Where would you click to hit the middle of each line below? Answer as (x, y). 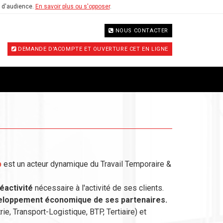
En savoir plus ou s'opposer (72, 6)
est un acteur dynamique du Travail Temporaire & (86, 164)
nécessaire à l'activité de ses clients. (98, 188)
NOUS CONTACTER (142, 31)
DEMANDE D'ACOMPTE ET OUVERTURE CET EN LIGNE (93, 49)
